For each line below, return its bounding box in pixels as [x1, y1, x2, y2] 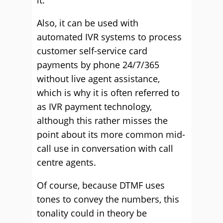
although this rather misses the [37, 114, 168, 126]
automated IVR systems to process [37, 31, 182, 43]
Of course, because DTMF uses [37, 179, 165, 191]
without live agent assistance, [37, 73, 160, 85]
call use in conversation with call [37, 142, 173, 154]
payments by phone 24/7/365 [37, 59, 159, 71]
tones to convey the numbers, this [37, 193, 179, 205]
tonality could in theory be [37, 207, 147, 219]
